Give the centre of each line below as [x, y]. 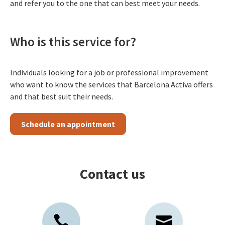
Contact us [113, 174]
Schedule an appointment [68, 124]
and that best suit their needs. [62, 97]
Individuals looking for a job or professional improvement [109, 73]
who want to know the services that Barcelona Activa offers [111, 85]
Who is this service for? [73, 42]
